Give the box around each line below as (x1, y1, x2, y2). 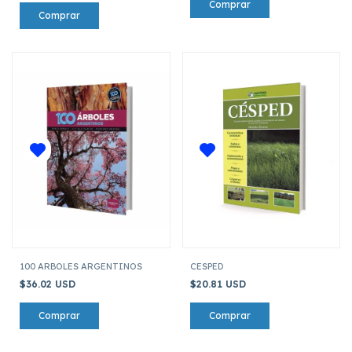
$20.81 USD (189, 277, 249, 290)
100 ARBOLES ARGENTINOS (20, 260, 142, 272)
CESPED (189, 260, 224, 272)
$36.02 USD (20, 277, 79, 290)
